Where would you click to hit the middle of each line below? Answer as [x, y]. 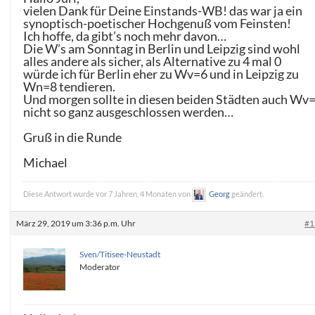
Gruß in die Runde [73, 137]
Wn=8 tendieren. [70, 86]
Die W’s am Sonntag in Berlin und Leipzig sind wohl [162, 48]
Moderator [100, 266]
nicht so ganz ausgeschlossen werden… [129, 111]
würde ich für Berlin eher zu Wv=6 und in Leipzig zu [161, 73]
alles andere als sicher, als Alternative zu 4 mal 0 [153, 61]
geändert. [247, 193]
